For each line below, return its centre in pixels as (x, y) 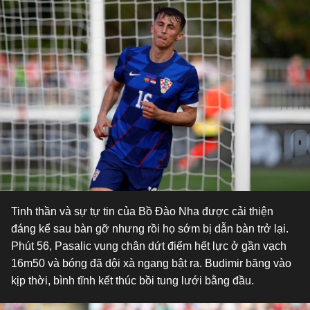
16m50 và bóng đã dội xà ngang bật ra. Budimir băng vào (151, 263)
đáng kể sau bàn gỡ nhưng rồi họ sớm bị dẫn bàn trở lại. (150, 229)
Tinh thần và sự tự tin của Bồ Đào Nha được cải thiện (142, 211)
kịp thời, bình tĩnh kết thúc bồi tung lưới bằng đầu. (133, 281)
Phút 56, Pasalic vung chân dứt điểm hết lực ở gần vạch (149, 246)
